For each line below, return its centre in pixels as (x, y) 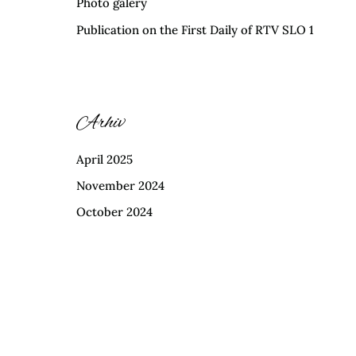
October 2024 (114, 212)
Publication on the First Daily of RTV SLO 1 (195, 29)
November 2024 (120, 185)
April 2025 (104, 159)
